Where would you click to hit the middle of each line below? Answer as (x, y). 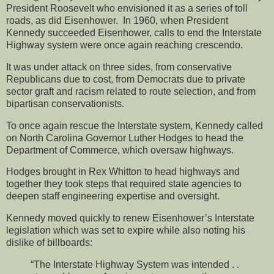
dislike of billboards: (49, 243)
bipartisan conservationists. (65, 103)
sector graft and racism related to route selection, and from (131, 91)
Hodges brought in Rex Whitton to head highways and (123, 172)
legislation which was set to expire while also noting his (126, 231)
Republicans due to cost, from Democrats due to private (126, 79)
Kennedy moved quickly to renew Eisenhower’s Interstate (130, 218)
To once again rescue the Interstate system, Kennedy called (135, 125)
